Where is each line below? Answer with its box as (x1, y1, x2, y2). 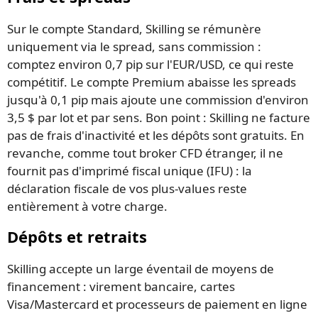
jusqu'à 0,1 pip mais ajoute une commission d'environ (7, 91, 309, 108)
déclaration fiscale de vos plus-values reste (7, 180, 247, 197)
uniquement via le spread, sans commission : (7, 38, 261, 55)
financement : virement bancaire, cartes (7, 278, 235, 295)
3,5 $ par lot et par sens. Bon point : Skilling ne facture (7, 109, 310, 126)
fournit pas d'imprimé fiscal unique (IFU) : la (7, 162, 252, 179)
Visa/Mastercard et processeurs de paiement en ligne (7, 296, 307, 313)
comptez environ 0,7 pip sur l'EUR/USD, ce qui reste (7, 55, 294, 72)
